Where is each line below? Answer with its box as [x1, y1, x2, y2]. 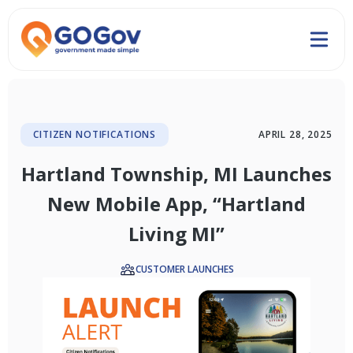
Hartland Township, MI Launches [21, 161, 332, 188]
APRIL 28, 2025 [258, 128, 333, 142]
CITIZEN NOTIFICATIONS [33, 128, 157, 142]
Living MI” [128, 221, 225, 247]
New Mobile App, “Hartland [47, 191, 306, 217]
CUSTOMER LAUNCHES [135, 262, 234, 277]
